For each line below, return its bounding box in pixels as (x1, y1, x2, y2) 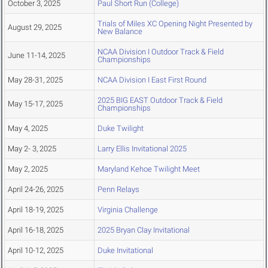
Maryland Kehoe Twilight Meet (98, 165, 200, 174)
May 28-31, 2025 (8, 75, 63, 85)
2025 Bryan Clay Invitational (98, 226, 190, 235)
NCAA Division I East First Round (98, 75, 206, 85)
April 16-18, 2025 (8, 226, 63, 235)
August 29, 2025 (8, 23, 62, 32)
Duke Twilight (98, 124, 144, 133)
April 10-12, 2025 (8, 246, 63, 255)
